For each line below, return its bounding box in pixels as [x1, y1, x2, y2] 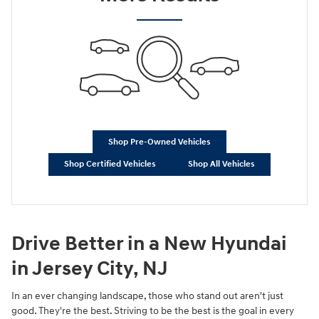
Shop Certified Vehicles [64, 159, 157, 170]
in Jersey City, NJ [11, 256, 168, 281]
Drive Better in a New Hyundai [11, 231, 287, 256]
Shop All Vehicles [187, 159, 255, 170]
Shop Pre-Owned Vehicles [108, 136, 211, 147]
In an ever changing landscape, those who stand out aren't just [11, 290, 283, 303]
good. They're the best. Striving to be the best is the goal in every [11, 305, 294, 318]
